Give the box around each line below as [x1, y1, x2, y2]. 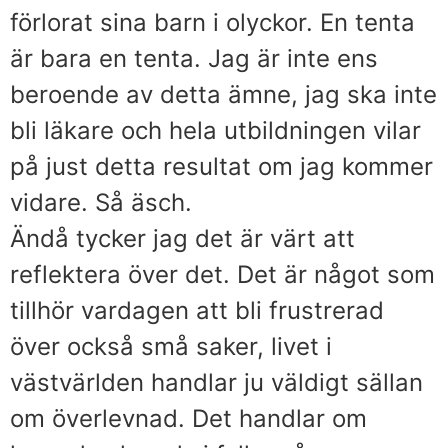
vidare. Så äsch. [10, 187, 192, 217]
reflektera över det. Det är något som [10, 259, 435, 289]
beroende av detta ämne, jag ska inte [10, 79, 437, 109]
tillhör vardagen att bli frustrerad [10, 295, 384, 325]
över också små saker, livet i [10, 331, 332, 361]
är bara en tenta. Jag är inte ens [10, 43, 378, 73]
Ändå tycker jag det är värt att [10, 223, 355, 253]
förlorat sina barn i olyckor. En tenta [10, 7, 415, 37]
